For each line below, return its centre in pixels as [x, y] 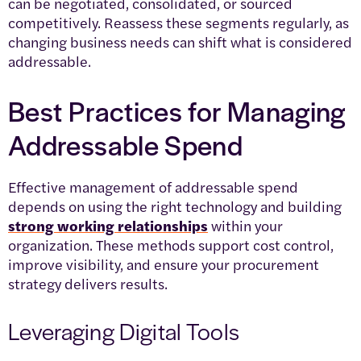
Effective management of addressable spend [153, 186]
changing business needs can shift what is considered [180, 41]
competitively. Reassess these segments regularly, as [178, 22]
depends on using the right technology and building [175, 205]
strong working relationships [108, 225]
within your [245, 225]
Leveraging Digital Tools [124, 330]
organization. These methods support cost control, [171, 244]
